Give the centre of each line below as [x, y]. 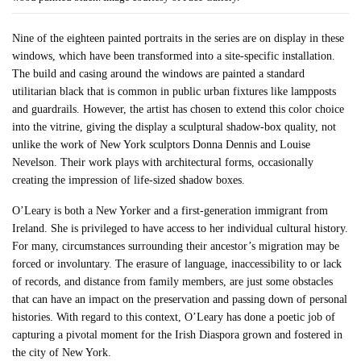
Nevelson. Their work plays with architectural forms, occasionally [163, 162]
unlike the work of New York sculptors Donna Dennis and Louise [162, 145]
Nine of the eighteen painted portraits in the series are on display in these [178, 38]
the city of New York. [62, 353]
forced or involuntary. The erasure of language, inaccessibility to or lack [177, 264]
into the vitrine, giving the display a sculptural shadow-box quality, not [174, 127]
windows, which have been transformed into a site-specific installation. [174, 56]
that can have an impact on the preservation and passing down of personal [180, 299]
